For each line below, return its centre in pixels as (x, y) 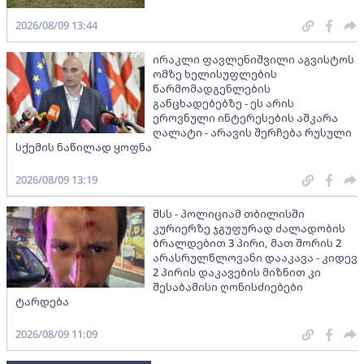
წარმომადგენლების (212, 89)
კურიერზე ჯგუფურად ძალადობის (249, 229)
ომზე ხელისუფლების (215, 74)
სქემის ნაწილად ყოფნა (84, 147)
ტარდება (42, 302)
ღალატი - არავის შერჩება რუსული (252, 133)
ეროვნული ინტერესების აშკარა (245, 118)
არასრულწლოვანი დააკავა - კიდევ (255, 258)
